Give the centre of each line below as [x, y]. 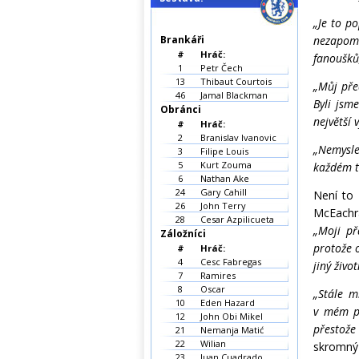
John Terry [223, 206]
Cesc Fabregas [231, 262]
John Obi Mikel [232, 316]
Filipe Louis [224, 151]
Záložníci [183, 234]
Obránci [181, 109]
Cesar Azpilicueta [237, 219]
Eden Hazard [228, 303]
